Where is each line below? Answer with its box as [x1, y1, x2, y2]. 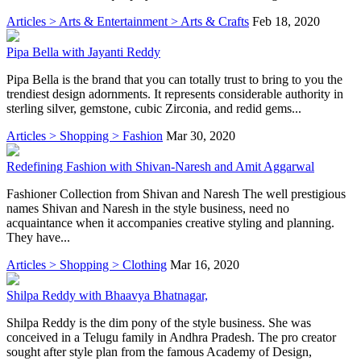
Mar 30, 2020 [166, 128, 235, 143]
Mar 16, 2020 [170, 257, 239, 272]
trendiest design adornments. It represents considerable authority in [6, 86, 343, 101]
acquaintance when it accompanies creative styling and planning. [6, 215, 334, 230]
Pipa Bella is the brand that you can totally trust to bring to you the [6, 72, 342, 86]
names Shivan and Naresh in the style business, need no [6, 201, 289, 215]
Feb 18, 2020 [252, 14, 320, 28]
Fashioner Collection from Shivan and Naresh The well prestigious [6, 186, 346, 201]
